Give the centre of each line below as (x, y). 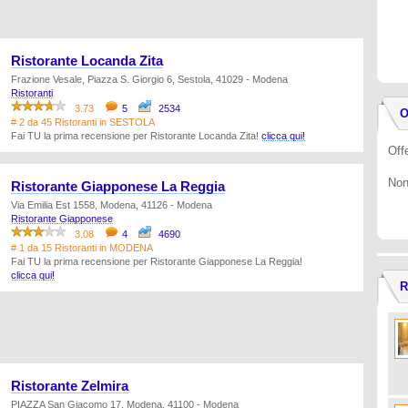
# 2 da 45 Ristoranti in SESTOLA (83, 122)
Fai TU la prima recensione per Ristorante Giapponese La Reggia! (157, 261)
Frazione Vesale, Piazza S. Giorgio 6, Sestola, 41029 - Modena (149, 79)
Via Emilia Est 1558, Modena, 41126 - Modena (112, 205)
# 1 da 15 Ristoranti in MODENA (82, 248)
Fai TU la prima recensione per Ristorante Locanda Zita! (136, 136)
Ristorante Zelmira (70, 386)
